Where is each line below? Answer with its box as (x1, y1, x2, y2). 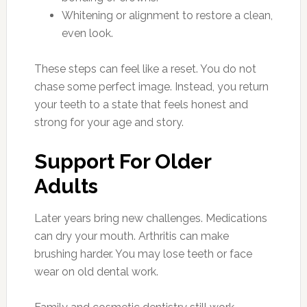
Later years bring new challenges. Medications (34, 212, 267, 225)
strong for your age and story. (34, 116, 184, 129)
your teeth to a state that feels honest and (34, 98, 248, 111)
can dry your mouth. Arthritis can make (34, 230, 229, 243)
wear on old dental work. (34, 265, 158, 278)
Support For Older (34, 149, 211, 173)
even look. (61, 27, 113, 40)
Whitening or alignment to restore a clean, (61, 9, 273, 22)
